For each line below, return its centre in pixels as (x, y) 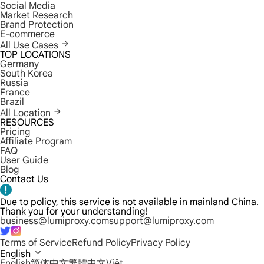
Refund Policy (101, 243)
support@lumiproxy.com (161, 221)
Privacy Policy (161, 243)
